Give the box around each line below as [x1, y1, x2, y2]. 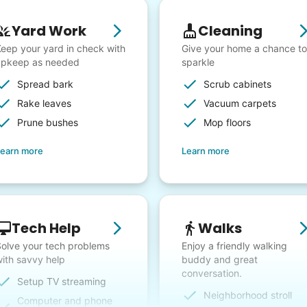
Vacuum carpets [204, 97, 276, 110]
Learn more [182, 145, 230, 157]
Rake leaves [17, 97, 71, 110]
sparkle [182, 56, 214, 69]
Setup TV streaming [17, 275, 106, 288]
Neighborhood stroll [204, 289, 292, 302]
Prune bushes [17, 116, 78, 129]
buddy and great [182, 254, 258, 266]
